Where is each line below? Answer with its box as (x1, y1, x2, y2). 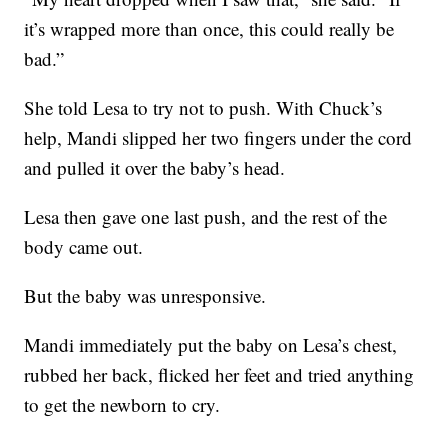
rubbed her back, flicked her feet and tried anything (24, 361, 415, 387)
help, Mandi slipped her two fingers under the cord (24, 124, 413, 150)
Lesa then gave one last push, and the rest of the (24, 203, 388, 229)
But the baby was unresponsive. (24, 282, 267, 308)
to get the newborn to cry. (24, 391, 221, 417)
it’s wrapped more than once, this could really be (24, 15, 395, 41)
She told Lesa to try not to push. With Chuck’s (24, 94, 383, 120)
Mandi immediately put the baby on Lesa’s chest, (24, 331, 398, 357)
